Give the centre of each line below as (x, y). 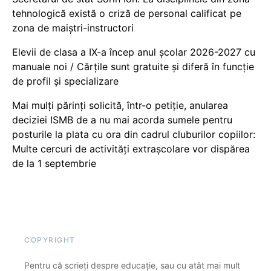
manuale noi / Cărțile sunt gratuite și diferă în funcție (133, 66)
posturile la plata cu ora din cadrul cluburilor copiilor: (134, 134)
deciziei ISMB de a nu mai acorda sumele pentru (122, 119)
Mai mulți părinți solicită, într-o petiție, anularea (120, 105)
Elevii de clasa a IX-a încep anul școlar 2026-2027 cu (134, 52)
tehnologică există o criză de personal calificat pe (127, 13)
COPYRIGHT (50, 240)
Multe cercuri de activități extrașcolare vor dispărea (131, 149)
